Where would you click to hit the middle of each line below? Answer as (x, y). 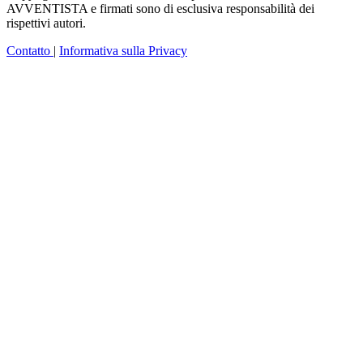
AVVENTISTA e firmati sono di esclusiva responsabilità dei (160, 9)
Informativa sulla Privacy (123, 51)
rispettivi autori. (46, 23)
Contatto (30, 51)
